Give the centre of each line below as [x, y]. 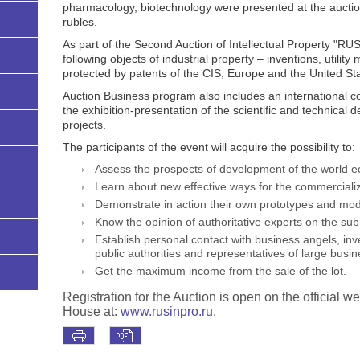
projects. [84, 125]
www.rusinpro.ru [166, 312]
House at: [91, 312]
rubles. [80, 22]
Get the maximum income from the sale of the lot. [220, 272]
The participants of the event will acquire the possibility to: [209, 147]
